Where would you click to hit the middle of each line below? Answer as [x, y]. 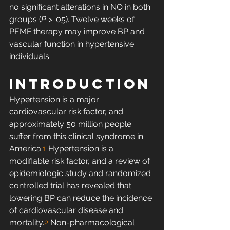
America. [26, 149]
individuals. [31, 56]
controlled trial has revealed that [71, 186]
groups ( [25, 20]
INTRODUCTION [80, 84]
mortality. [27, 223]
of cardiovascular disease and [67, 210]
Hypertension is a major [55, 100]
